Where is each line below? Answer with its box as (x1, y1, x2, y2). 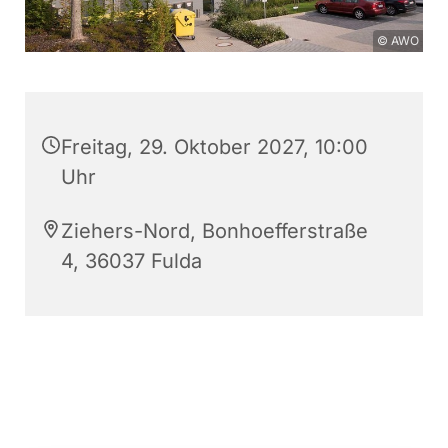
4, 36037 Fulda (61, 249, 202, 274)
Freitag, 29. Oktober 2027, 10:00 (61, 135, 368, 160)
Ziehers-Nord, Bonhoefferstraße (61, 219, 368, 244)
